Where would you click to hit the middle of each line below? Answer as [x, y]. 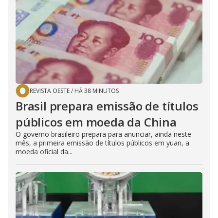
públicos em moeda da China [96, 122]
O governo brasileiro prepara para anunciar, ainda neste [103, 134]
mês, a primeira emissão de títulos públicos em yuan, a [102, 143]
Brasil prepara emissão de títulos [107, 106]
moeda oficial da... [44, 152]
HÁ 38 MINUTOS [97, 91]
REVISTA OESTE [50, 91]
